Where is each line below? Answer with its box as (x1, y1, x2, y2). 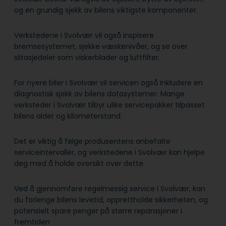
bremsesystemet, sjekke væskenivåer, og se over (14, 41, 188, 52)
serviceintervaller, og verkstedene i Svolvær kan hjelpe (14, 147, 205, 158)
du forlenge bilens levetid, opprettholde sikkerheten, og (14, 195, 208, 205)
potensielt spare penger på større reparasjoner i (14, 206, 182, 216)
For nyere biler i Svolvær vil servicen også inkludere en (14, 78, 203, 88)
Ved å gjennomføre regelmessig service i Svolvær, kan (14, 184, 205, 194)
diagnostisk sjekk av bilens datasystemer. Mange (14, 89, 185, 99)
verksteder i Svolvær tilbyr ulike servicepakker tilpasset (14, 100, 205, 110)
